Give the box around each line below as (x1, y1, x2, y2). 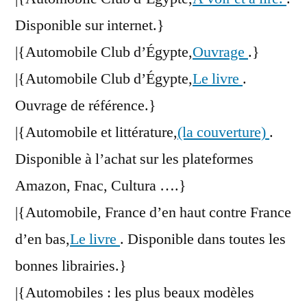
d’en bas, (15, 230, 70, 249)
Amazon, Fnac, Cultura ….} (15, 176, 186, 196)
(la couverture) (177, 123, 269, 143)
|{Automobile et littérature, (15, 123, 177, 143)
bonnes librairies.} (15, 256, 127, 276)
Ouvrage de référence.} (15, 96, 156, 116)
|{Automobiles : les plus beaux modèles (15, 283, 254, 303)
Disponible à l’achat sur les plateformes (15, 149, 254, 169)
